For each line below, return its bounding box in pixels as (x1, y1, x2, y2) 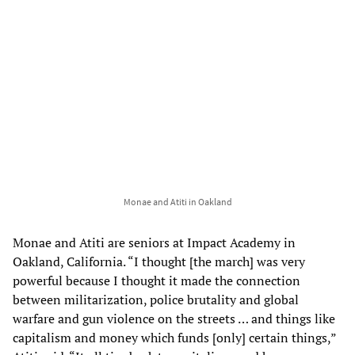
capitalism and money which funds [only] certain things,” (13, 328, 336, 346)
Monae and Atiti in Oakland (123, 195, 232, 208)
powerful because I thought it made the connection (13, 271, 300, 289)
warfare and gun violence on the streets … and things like (13, 309, 335, 327)
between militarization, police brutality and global (13, 290, 299, 308)
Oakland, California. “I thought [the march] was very (13, 252, 305, 270)
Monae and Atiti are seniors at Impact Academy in (13, 233, 296, 251)
